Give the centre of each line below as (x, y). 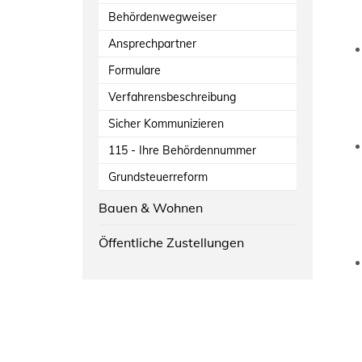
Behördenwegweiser (162, 17)
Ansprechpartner (152, 43)
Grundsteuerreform (158, 177)
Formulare (135, 70)
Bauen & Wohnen (151, 207)
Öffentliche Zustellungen (171, 242)
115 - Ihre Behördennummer (182, 150)
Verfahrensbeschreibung (172, 97)
